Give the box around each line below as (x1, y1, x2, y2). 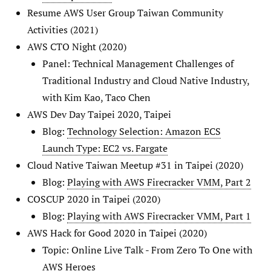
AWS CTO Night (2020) (27, 39, 126, 53)
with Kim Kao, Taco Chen (42, 90, 151, 104)
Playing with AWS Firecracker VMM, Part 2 (67, 175, 251, 189)
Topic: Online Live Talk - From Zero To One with (42, 243, 252, 256)
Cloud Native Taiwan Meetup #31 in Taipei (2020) (27, 158, 243, 172)
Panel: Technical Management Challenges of (42, 56, 233, 70)
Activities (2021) (27, 22, 98, 36)
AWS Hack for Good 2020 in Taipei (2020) (27, 226, 207, 240)
